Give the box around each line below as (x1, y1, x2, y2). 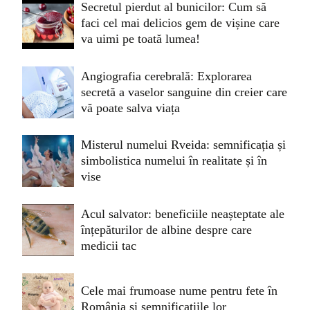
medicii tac (81, 239, 136, 253)
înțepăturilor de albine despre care (81, 223, 252, 237)
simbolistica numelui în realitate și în (81, 154, 267, 168)
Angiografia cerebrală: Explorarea (81, 69, 252, 83)
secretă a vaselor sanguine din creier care (81, 84, 287, 99)
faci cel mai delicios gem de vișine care (81, 15, 280, 30)
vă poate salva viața (81, 100, 180, 115)
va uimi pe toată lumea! (81, 31, 200, 46)
